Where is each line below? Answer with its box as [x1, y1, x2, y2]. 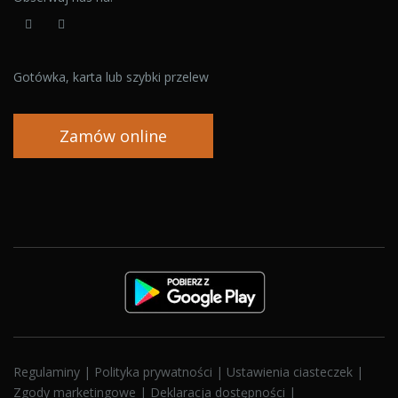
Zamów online [60, 125, 167, 147]
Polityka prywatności [94, 363, 216, 380]
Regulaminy [13, 363, 84, 380]
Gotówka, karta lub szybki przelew [13, 68, 209, 85]
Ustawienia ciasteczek [227, 363, 356, 380]
